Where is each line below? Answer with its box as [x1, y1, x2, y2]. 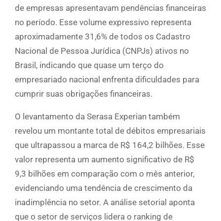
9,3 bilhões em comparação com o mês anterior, [15, 169, 194, 179]
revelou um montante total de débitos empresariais [15, 126, 206, 136]
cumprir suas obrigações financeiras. [15, 89, 152, 99]
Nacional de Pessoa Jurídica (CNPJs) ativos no [15, 46, 189, 56]
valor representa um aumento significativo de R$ [15, 154, 194, 165]
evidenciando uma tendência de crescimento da [15, 183, 192, 193]
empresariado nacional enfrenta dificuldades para [15, 74, 199, 85]
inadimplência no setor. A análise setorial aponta [15, 197, 195, 208]
